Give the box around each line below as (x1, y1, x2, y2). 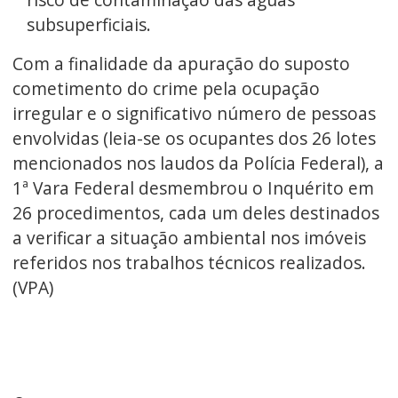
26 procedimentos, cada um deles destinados (12, 201, 379, 226)
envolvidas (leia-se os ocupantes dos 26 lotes (12, 126, 376, 151)
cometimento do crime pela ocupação (12, 76, 320, 101)
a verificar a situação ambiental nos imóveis (12, 226, 366, 251)
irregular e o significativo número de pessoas (12, 101, 376, 126)
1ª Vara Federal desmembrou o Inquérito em (12, 176, 374, 201)
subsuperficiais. (26, 12, 151, 37)
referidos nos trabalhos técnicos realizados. (12, 251, 366, 275)
